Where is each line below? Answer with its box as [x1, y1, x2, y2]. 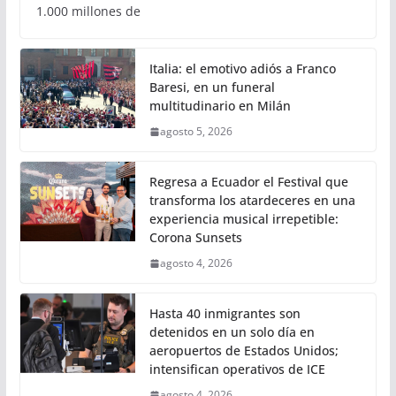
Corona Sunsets [148, 229, 242, 247]
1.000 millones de [35, 3, 141, 20]
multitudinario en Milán [148, 97, 291, 115]
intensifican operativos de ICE [148, 361, 325, 378]
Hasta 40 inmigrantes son [148, 305, 301, 323]
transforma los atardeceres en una [148, 192, 355, 209]
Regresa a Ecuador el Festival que [148, 173, 348, 191]
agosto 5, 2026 [159, 124, 232, 140]
